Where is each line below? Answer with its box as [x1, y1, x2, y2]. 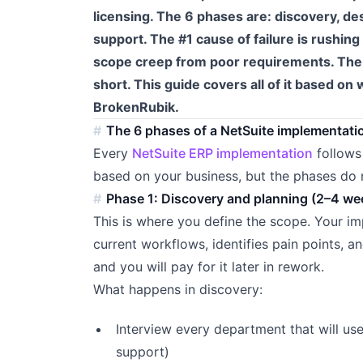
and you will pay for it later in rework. [92, 258, 324, 275]
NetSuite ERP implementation [131, 144, 313, 161]
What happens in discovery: [92, 280, 263, 297]
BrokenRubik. [92, 98, 179, 115]
